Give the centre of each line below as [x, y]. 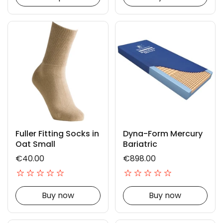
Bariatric [140, 144]
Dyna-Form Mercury [163, 133]
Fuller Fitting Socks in [57, 133]
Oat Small [35, 144]
